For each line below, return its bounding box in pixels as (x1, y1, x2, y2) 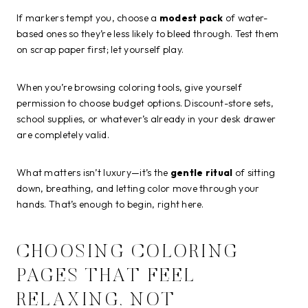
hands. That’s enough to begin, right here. (16, 198, 204, 211)
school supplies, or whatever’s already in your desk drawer (16, 113, 276, 126)
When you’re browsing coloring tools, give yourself (16, 81, 242, 94)
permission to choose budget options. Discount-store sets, (16, 97, 274, 110)
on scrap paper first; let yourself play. (16, 43, 184, 56)
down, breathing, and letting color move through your (16, 182, 260, 195)
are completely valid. (16, 129, 109, 142)
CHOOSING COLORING (16, 243, 239, 262)
